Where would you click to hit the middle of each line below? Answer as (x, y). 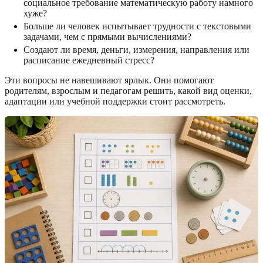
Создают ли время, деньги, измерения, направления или (136, 49)
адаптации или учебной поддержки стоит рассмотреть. (115, 101)
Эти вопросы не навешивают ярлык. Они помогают (109, 80)
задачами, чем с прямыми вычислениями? (107, 36)
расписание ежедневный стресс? (89, 60)
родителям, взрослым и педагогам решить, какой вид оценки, (128, 90)
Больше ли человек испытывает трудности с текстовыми (137, 26)
